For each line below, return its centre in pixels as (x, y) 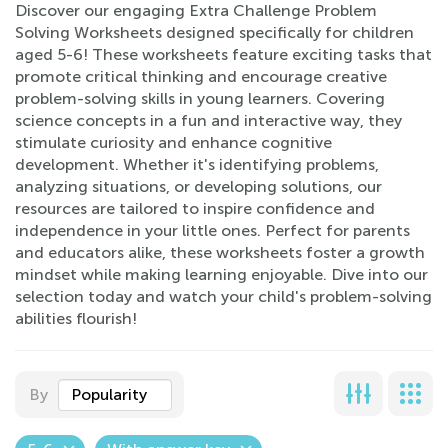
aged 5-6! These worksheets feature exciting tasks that (223, 54)
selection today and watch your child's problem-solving (223, 296)
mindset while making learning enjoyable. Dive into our (221, 274)
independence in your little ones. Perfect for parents (212, 230)
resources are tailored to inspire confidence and (195, 208)
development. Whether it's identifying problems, (197, 164)
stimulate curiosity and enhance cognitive (173, 142)
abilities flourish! (76, 318)
